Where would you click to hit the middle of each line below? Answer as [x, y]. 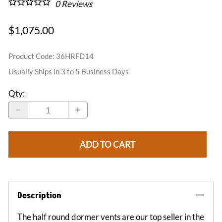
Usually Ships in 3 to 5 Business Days [69, 71]
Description [39, 195]
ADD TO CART [108, 144]
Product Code [30, 56]
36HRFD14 [75, 56]
